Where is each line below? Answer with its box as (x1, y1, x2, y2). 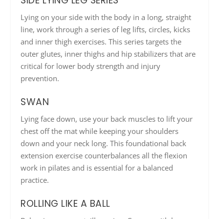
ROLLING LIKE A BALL (21, 197, 110, 211)
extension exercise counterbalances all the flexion (21, 151, 188, 161)
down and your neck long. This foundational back (21, 138, 187, 149)
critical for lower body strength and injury (21, 61, 161, 71)
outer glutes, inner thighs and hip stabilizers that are (21, 49, 196, 59)
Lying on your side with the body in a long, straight (21, 12, 192, 22)
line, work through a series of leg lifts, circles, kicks (21, 24, 191, 35)
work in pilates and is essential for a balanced (21, 163, 174, 173)
